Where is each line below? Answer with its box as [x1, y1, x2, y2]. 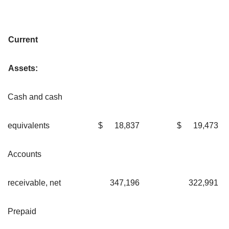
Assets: [8, 63, 38, 73]
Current [8, 35, 38, 44]
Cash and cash [8, 92, 62, 101]
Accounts [8, 149, 41, 158]
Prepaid [8, 207, 36, 216]
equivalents [8, 121, 50, 130]
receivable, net [8, 178, 61, 187]
